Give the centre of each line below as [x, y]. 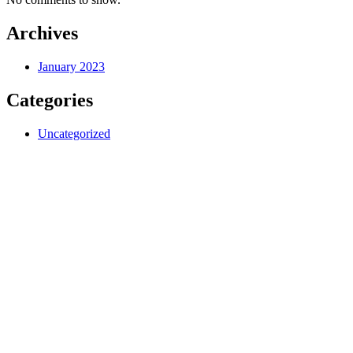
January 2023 [71, 67]
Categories [50, 100]
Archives [42, 33]
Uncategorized [74, 134]
